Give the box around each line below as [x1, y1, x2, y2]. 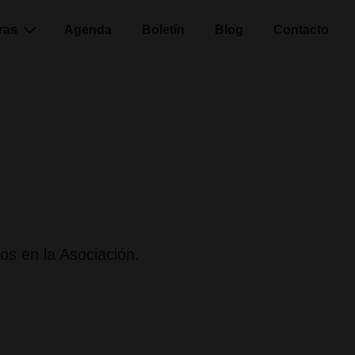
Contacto [273, 23, 329, 36]
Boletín [142, 23, 185, 36]
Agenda [64, 23, 112, 36]
